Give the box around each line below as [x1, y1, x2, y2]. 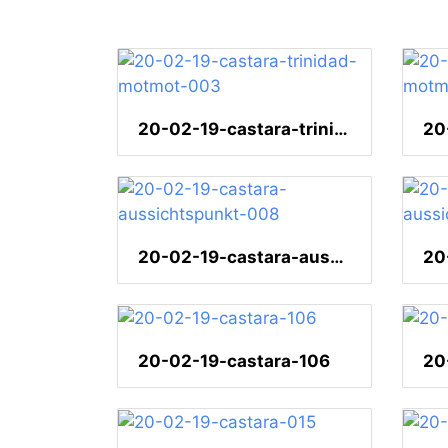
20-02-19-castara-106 [138, 351, 330, 372]
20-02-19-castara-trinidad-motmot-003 [334, 119, 348, 140]
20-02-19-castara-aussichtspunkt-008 [330, 247, 344, 268]
